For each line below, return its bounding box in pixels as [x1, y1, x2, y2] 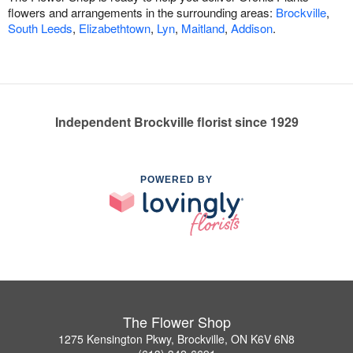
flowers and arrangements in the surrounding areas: [8, 4, 276, 21]
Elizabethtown [79, 20, 150, 37]
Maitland [181, 20, 225, 37]
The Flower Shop [122, 310, 231, 332]
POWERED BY [140, 174, 213, 186]
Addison [231, 20, 273, 37]
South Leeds [8, 20, 72, 37]
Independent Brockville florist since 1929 [54, 113, 299, 132]
